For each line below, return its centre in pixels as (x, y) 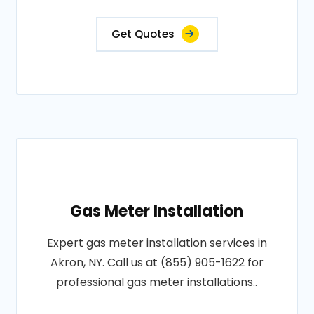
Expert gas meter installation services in (157, 243)
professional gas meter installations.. (157, 282)
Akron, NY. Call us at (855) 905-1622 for (157, 262)
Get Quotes (143, 34)
